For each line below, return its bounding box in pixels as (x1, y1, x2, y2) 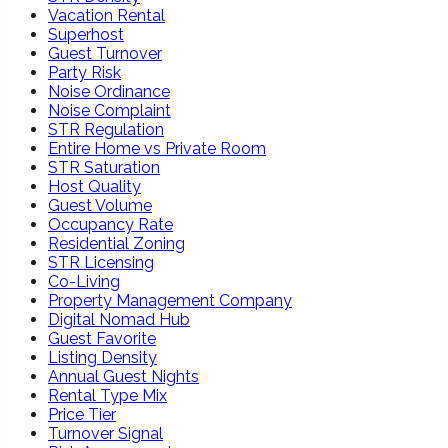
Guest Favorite (48, 328, 156, 348)
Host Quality (48, 176, 141, 196)
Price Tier (48, 404, 116, 424)
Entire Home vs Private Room (48, 138, 266, 158)
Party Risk (48, 62, 121, 82)
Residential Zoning (48, 233, 185, 253)
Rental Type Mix (48, 385, 167, 405)
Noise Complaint (48, 100, 171, 120)
